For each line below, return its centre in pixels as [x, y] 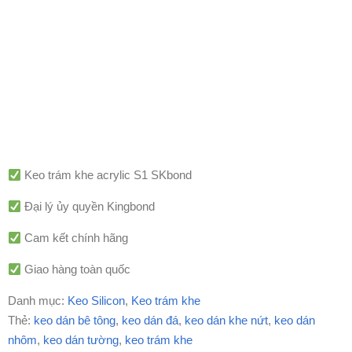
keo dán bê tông [75, 321]
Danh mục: [38, 301]
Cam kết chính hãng [75, 238]
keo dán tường [81, 340]
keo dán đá [150, 321]
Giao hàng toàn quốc [76, 269]
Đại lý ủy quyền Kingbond [88, 207]
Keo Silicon [96, 301]
